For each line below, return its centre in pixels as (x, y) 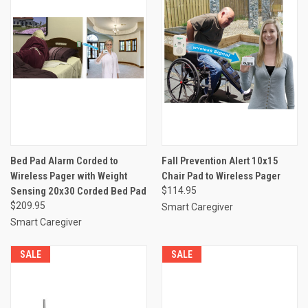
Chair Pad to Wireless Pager (221, 176)
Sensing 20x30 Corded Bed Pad (78, 191)
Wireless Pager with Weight (69, 176)
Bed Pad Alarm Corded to (64, 161)
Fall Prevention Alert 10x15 (220, 161)
